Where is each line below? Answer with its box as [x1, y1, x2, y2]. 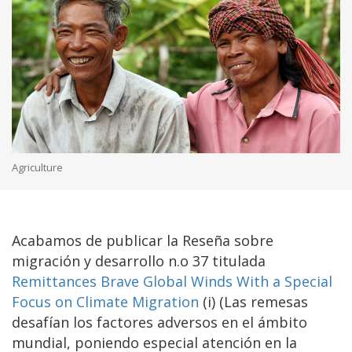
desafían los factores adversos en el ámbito [12, 312, 307, 332]
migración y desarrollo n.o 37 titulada [12, 251, 266, 270]
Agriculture [12, 159, 63, 174]
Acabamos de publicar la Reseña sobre [12, 230, 273, 250]
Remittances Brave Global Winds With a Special [12, 271, 332, 291]
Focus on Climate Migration [12, 291, 199, 311]
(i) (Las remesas [199, 291, 308, 311]
